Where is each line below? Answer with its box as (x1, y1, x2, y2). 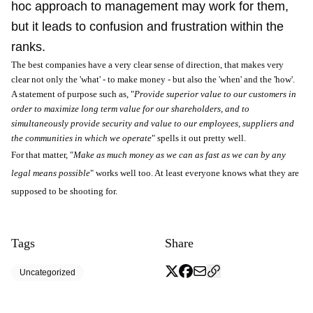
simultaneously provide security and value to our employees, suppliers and (11, 118, 294, 129)
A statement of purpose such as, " (11, 89, 134, 99)
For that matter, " (11, 150, 73, 160)
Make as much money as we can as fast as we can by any (73, 150, 286, 160)
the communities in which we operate (11, 133, 152, 143)
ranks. (11, 40, 45, 54)
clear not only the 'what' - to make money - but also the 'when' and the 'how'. (11, 74, 297, 85)
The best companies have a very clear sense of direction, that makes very (11, 59, 284, 70)
